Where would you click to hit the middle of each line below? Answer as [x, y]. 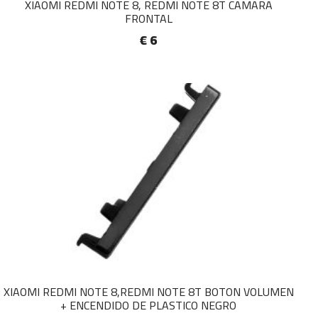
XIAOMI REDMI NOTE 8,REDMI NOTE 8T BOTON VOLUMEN [148, 292]
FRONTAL [148, 18]
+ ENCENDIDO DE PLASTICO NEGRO [148, 305]
